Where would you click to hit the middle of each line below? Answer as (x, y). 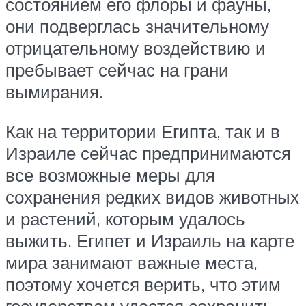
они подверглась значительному (137, 26)
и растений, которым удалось (125, 218)
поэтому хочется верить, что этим (143, 284)
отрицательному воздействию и (136, 47)
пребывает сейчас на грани (117, 69)
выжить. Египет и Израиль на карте (150, 240)
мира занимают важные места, (131, 262)
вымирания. (54, 91)
